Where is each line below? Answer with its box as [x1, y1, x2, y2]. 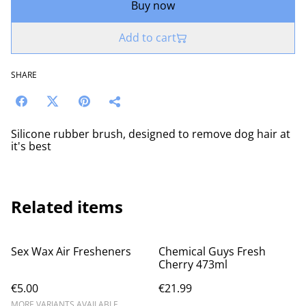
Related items [11, 195, 123, 219]
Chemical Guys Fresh [158, 244, 266, 260]
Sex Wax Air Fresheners [11, 244, 131, 260]
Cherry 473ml [158, 257, 227, 273]
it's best [11, 139, 51, 154]
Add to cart [119, 30, 176, 46]
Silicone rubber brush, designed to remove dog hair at [11, 126, 290, 142]
